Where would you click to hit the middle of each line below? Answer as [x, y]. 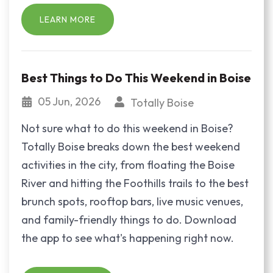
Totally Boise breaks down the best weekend [131, 146]
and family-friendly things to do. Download [129, 219]
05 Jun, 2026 [70, 102]
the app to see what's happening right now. [128, 238]
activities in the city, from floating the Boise [128, 165]
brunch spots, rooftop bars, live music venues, [132, 201]
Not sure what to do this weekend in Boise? [127, 128]
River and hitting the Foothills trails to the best [135, 183]
